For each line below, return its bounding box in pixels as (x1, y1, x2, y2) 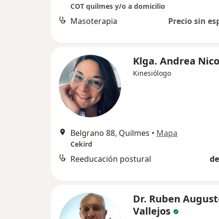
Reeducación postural (70, 153, 151, 165)
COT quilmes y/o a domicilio (70, 1, 165, 11)
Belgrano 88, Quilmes (70, 128, 150, 139)
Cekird (70, 139, 92, 149)
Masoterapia (70, 16, 117, 27)
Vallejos (133, 204, 171, 218)
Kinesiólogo (133, 68, 171, 78)
